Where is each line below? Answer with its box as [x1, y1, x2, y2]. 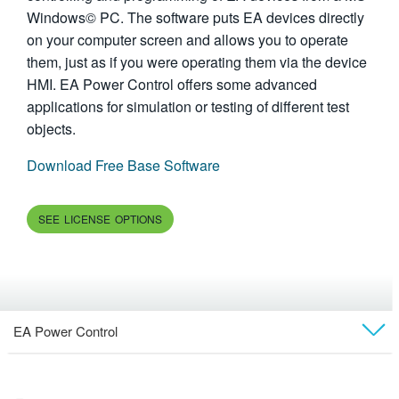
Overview [169, 362, 230, 384]
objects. [27, 118, 76, 139]
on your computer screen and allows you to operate [27, 28, 348, 50]
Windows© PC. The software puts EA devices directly [27, 6, 364, 28]
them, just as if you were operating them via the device [27, 51, 367, 72]
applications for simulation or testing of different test [27, 95, 349, 117]
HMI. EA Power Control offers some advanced [27, 73, 317, 94]
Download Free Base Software [27, 154, 220, 175]
